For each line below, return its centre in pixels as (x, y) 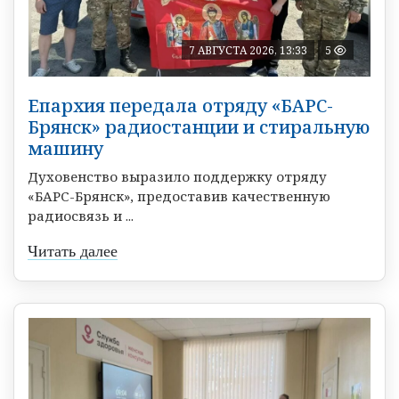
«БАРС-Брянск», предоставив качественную (179, 196)
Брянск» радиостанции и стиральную (199, 127)
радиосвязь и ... (81, 216)
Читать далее (73, 252)
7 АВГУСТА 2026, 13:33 (248, 51)
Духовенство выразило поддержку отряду (177, 177)
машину (65, 149)
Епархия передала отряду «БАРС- (180, 106)
